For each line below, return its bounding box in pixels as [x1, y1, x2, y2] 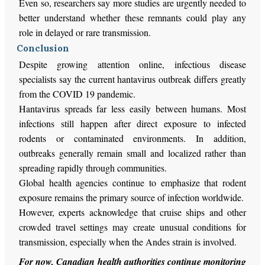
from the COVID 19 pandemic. [19, 87, 136, 100]
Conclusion [17, 42, 70, 54]
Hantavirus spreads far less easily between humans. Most [19, 102, 246, 115]
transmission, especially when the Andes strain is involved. [19, 235, 237, 248]
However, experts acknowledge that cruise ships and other [19, 205, 246, 218]
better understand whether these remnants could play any [19, 11, 246, 24]
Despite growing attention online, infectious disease [19, 57, 246, 70]
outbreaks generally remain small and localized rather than [19, 146, 246, 159]
